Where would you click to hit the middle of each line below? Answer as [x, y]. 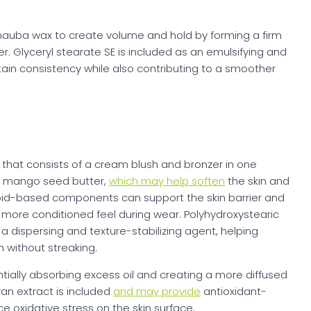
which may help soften [167, 181]
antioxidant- [234, 292]
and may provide [157, 292]
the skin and [257, 181]
